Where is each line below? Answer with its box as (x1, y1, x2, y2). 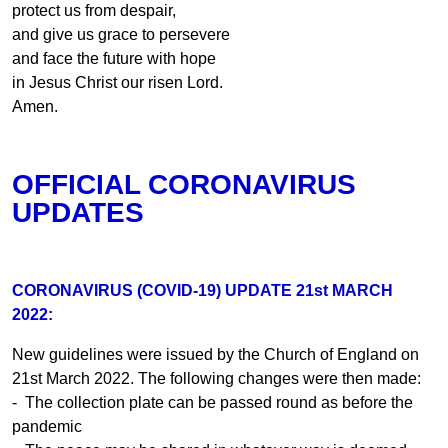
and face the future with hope (12, 49, 216, 67)
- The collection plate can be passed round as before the (12, 393, 413, 411)
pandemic (12, 417, 82, 435)
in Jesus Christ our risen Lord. (12, 73, 223, 91)
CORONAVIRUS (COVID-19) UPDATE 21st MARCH (12, 281, 393, 299)
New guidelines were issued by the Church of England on (12, 345, 419, 363)
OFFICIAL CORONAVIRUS (12, 168, 356, 200)
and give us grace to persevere (12, 25, 230, 43)
